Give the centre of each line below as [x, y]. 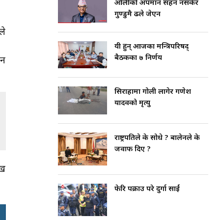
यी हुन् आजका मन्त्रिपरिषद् [151, 47]
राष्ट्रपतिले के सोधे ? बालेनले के [157, 138]
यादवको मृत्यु [132, 104]
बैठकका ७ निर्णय [138, 58]
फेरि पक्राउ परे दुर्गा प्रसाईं [147, 189]
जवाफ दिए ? [133, 149]
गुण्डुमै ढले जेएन [137, 14]
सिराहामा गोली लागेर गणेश [153, 92]
